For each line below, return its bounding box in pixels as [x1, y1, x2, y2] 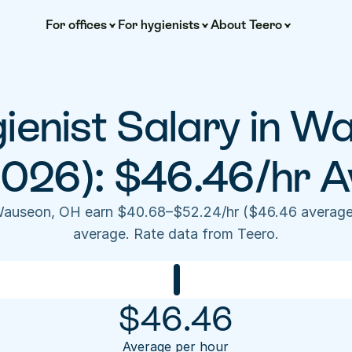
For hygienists [117, 17, 200, 32]
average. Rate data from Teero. [73, 225, 279, 242]
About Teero [210, 17, 282, 32]
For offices [45, 17, 107, 32]
